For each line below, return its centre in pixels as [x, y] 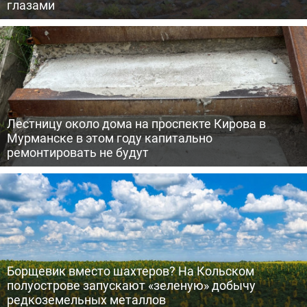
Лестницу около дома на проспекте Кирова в [136, 123]
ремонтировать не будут [78, 152]
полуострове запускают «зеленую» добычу [131, 285]
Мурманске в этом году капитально [110, 138]
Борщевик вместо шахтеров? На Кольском [131, 271]
